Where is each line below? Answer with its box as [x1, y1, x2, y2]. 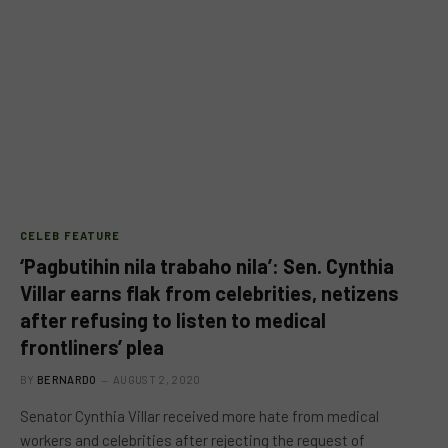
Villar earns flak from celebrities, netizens [20, 280, 399, 305]
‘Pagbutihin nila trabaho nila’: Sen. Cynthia [20, 253, 394, 278]
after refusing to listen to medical [20, 307, 326, 332]
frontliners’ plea [20, 334, 164, 359]
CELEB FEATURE [20, 228, 121, 242]
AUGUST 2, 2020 [113, 372, 201, 386]
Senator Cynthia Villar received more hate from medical [20, 406, 379, 425]
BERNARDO [37, 372, 97, 386]
